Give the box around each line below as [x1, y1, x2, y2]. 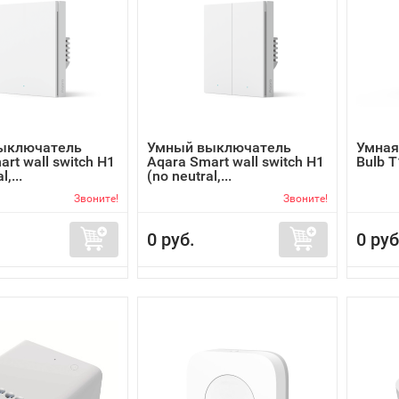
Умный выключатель [147, 139, 291, 156]
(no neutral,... [147, 167, 232, 184]
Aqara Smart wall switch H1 [147, 153, 324, 170]
